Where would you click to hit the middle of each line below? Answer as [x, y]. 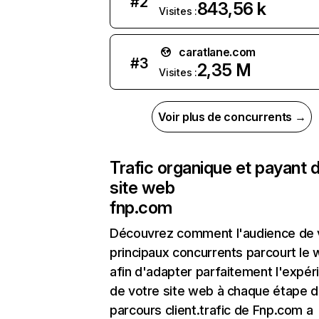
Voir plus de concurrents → [232, 117]
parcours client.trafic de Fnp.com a [211, 310]
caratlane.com [218, 52]
